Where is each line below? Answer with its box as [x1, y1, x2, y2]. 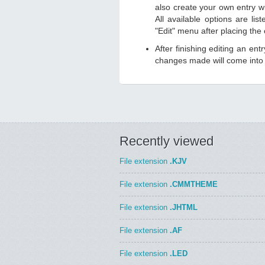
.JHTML [170, 203, 198, 212]
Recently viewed [119, 134, 214, 148]
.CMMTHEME [170, 180, 218, 189]
